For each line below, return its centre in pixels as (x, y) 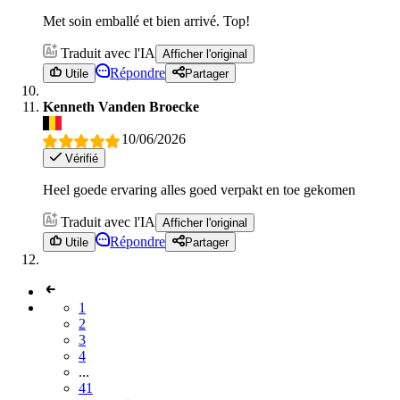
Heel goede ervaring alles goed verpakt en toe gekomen (199, 189)
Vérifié (80, 158)
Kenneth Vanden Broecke (121, 107)
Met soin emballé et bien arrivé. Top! (146, 21)
